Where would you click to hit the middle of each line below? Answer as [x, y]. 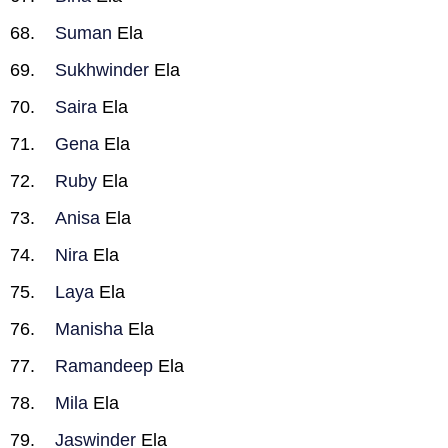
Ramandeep [104, 366]
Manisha [89, 329]
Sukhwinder [102, 70]
